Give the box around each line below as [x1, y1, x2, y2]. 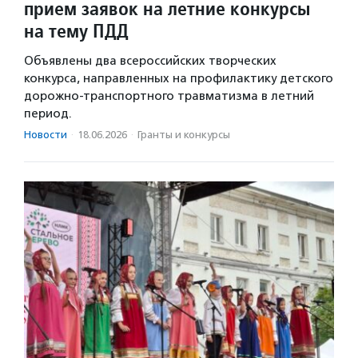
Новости [24, 129, 67, 141]
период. [24, 106, 72, 121]
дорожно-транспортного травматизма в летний [24, 89, 314, 103]
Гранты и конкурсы [137, 129, 230, 141]
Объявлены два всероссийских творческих [24, 54, 276, 68]
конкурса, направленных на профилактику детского [24, 71, 333, 86]
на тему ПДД [24, 18, 129, 43]
